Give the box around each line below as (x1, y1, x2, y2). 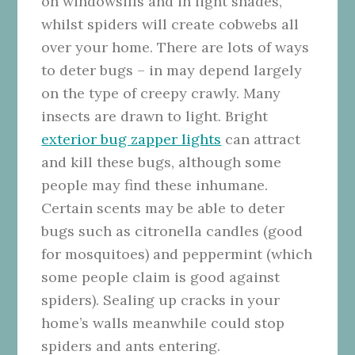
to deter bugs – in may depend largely (41, 60, 303, 79)
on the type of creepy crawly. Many (41, 83, 281, 102)
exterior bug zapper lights (41, 129, 222, 148)
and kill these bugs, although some (41, 152, 282, 171)
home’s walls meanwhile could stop (41, 313, 285, 332)
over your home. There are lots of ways (41, 37, 310, 56)
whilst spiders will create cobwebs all (41, 14, 300, 33)
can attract (221, 129, 301, 148)
